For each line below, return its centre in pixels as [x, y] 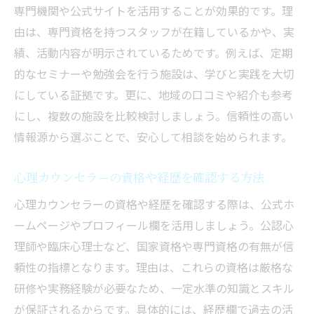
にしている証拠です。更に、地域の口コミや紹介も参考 [153, 95]
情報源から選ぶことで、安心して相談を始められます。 [153, 137]
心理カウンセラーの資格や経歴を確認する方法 [139, 177]
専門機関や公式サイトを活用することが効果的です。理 [153, 11]
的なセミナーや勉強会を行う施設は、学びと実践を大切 [154, 74]
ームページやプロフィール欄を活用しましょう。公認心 [154, 225]
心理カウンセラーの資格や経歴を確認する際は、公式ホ [154, 204]
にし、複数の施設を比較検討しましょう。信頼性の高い [154, 116]
